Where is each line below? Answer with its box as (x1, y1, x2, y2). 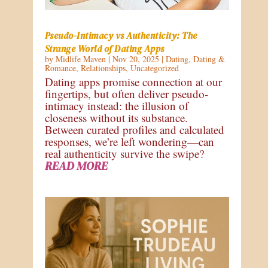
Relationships (80, 62, 126, 74)
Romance (44, 62, 76, 74)
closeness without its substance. (44, 110, 188, 126)
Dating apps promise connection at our (44, 74, 222, 90)
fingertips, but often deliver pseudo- (44, 86, 208, 102)
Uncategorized (130, 62, 179, 74)
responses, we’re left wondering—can (44, 134, 214, 150)
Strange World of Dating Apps (44, 42, 165, 56)
